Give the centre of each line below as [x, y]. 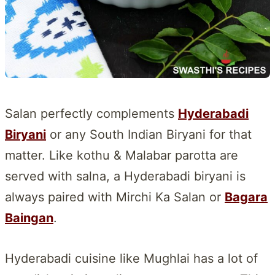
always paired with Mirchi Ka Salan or [115, 197]
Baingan [29, 218]
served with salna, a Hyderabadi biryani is [125, 176]
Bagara [246, 197]
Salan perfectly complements [91, 113]
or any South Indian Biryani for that [149, 134]
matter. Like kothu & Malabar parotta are [122, 155]
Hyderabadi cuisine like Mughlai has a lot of [131, 258]
